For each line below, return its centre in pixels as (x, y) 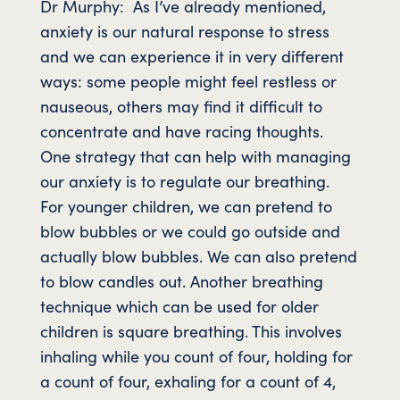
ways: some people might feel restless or (188, 80)
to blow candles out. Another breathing (181, 280)
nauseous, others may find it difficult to (181, 105)
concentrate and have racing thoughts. (183, 130)
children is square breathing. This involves (191, 330)
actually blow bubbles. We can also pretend (198, 255)
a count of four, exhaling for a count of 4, (187, 380)
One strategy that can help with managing (195, 155)
